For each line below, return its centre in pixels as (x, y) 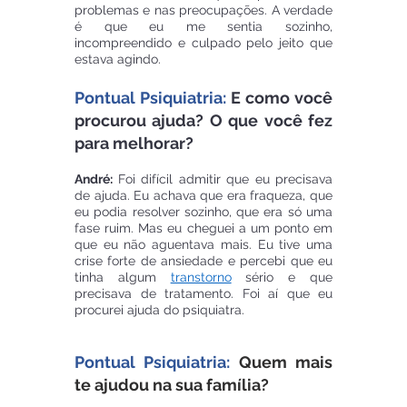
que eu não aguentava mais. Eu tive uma (203, 245)
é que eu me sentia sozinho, (203, 27)
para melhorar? (134, 144)
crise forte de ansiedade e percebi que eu (203, 261)
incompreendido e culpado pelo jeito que (203, 43)
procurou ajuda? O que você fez (203, 121)
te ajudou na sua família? (172, 385)
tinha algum (123, 278)
